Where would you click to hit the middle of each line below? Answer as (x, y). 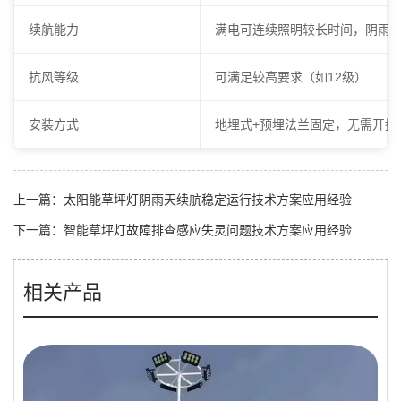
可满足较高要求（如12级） (291, 77)
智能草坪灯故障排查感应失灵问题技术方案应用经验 (208, 230)
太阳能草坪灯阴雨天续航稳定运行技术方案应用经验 (208, 200)
